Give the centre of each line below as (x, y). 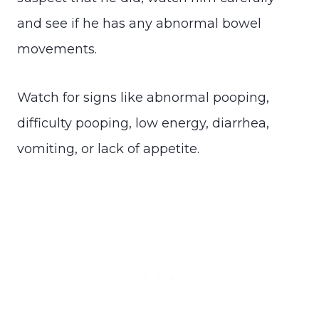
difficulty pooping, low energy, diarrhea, (143, 124)
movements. (57, 49)
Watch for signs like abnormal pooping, (143, 98)
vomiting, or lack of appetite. (108, 149)
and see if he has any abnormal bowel (139, 24)
